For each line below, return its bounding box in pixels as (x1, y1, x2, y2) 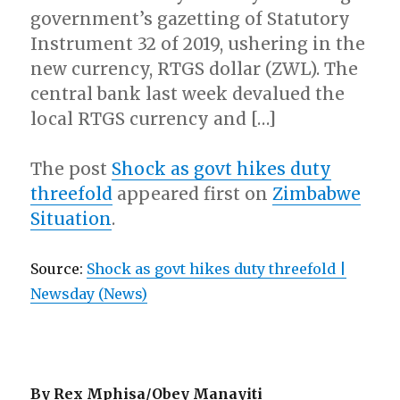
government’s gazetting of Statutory (30, 8, 351, 29)
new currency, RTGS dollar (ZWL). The (30, 58, 359, 79)
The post (30, 158, 112, 179)
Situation (30, 208, 112, 229)
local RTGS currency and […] (30, 108, 277, 129)
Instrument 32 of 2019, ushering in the (30, 33, 366, 54)
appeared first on (112, 183, 273, 204)
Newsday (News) (30, 285, 148, 303)
